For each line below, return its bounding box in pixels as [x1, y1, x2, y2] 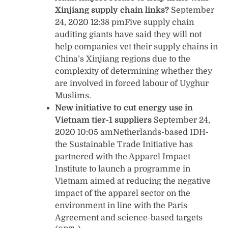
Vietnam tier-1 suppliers [55, 115, 152, 125]
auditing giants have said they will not [55, 30, 202, 39]
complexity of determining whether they [55, 66, 212, 76]
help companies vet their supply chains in [55, 42, 218, 51]
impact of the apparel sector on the [55, 188, 190, 198]
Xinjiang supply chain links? [55, 5, 169, 15]
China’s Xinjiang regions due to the [55, 54, 190, 64]
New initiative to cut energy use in [55, 103, 193, 112]
